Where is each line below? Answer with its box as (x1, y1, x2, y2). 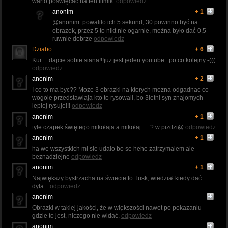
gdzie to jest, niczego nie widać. (32, 212, 121, 220)
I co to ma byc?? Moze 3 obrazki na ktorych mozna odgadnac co (32, 86, 209, 94)
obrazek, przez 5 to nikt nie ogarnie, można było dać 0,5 (52, 27, 206, 35)
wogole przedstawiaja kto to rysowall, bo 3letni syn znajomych (32, 94, 203, 102)
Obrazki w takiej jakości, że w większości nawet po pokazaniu (32, 204, 202, 212)
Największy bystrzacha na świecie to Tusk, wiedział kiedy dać (32, 175, 202, 182)
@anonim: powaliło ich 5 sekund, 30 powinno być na (52, 19, 198, 26)
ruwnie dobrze (52, 35, 94, 43)
